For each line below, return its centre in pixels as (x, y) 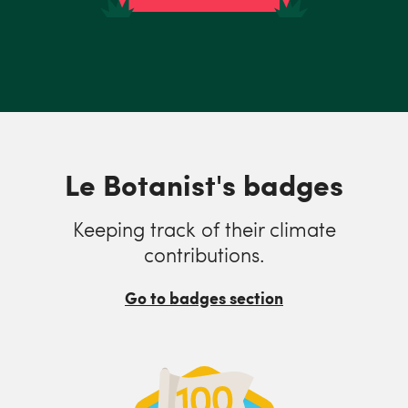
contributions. (204, 254)
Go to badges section (204, 298)
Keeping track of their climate (204, 229)
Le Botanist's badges (204, 184)
